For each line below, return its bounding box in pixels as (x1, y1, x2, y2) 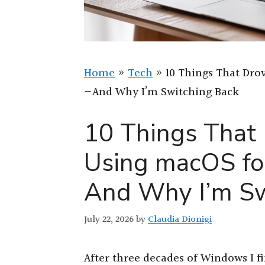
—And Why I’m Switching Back (84, 83, 239, 101)
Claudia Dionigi (148, 211, 212, 227)
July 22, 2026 (84, 211, 134, 227)
